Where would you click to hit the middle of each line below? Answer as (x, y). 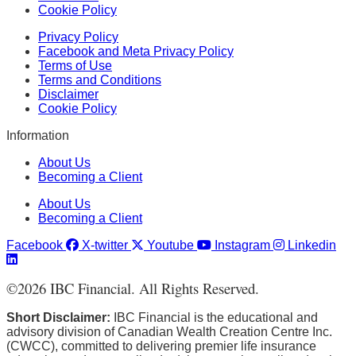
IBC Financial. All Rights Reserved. (153, 288)
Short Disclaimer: (60, 318)
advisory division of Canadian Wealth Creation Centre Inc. (169, 332)
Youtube (170, 246)
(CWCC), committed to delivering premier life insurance (161, 346)
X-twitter (105, 246)
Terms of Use (75, 66)
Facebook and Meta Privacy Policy (136, 52)
